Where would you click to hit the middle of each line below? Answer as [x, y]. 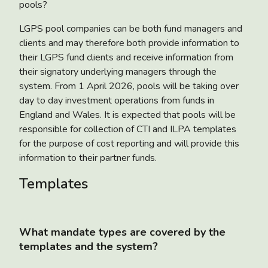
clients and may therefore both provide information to [129, 43]
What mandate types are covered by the [122, 232]
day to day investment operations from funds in [117, 100]
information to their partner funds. [88, 158]
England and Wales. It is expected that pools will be [127, 115]
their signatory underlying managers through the [118, 71]
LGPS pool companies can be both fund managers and [131, 28]
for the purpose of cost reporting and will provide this [129, 143]
